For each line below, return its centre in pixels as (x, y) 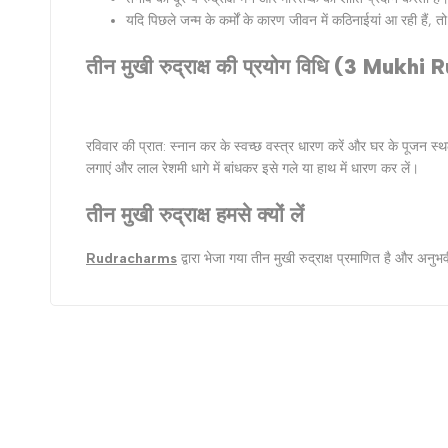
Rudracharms (131, 258)
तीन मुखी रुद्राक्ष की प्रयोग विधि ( (215, 66)
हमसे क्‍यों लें (260, 214)
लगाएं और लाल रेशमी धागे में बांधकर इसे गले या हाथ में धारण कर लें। (252, 169)
